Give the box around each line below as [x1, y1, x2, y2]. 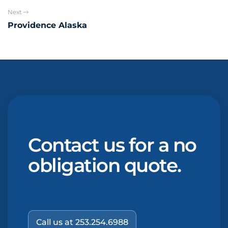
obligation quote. [28, 153, 181, 177]
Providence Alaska [8, 19, 87, 30]
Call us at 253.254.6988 [36, 217, 128, 227]
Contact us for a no [28, 133, 196, 156]
